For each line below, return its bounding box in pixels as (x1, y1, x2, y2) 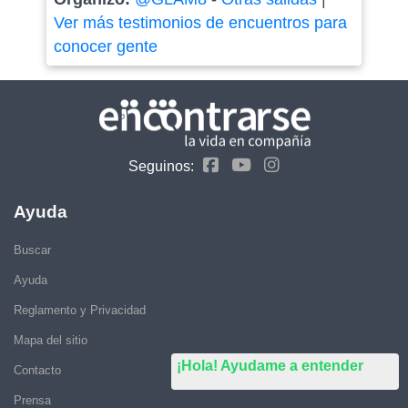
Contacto (14, 363, 61, 378)
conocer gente (53, 36, 158, 56)
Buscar (14, 243, 51, 258)
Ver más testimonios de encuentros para (53, 13, 347, 32)
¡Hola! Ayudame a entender (177, 358, 363, 373)
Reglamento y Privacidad (14, 303, 146, 318)
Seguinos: (128, 158, 194, 175)
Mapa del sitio (14, 333, 87, 348)
